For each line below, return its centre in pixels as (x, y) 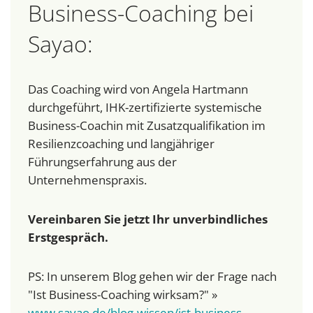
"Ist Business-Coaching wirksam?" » (123, 295)
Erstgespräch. (68, 238)
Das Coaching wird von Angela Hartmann (138, 89)
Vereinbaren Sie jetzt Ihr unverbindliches (148, 219)
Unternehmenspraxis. (87, 180)
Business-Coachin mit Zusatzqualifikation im (147, 126)
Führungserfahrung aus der (102, 162)
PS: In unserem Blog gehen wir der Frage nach (152, 277)
